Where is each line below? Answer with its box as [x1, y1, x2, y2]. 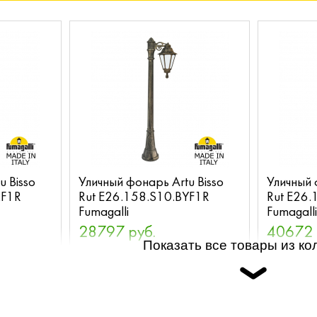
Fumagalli [79, 205, 129, 219]
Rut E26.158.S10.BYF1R [79, 190, 210, 204]
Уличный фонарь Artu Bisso [79, 175, 224, 189]
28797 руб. [79, 224, 156, 241]
